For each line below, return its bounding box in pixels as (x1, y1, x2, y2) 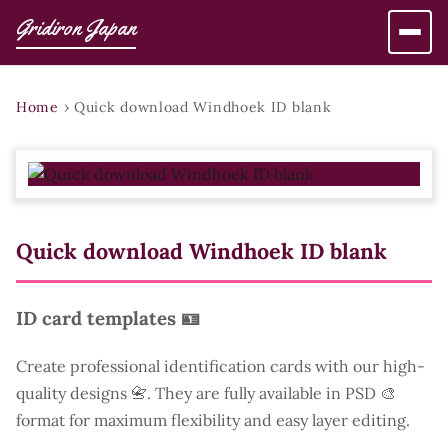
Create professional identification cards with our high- (16, 355, 425, 376)
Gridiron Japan (16, 14, 136, 43)
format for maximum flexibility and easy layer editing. (16, 409, 410, 430)
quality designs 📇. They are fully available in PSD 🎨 (16, 382, 396, 403)
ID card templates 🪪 (16, 305, 200, 330)
